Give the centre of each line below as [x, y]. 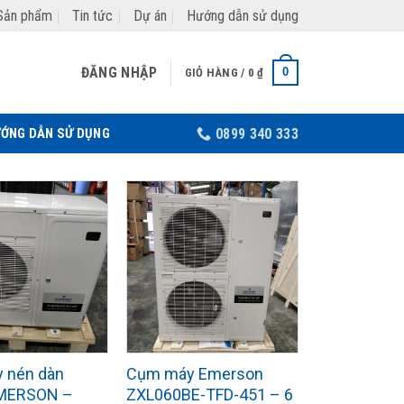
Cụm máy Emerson [194, 374]
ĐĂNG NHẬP [119, 72]
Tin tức [93, 16]
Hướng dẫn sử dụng [243, 16]
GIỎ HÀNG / [216, 72]
